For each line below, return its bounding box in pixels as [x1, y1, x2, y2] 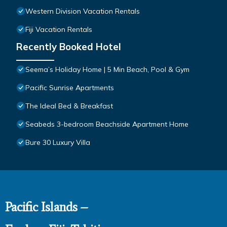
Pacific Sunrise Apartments [25, 83, 114, 93]
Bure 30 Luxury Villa [25, 138, 90, 147]
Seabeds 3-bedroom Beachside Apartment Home [25, 120, 188, 129]
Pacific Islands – [5, 199, 88, 215]
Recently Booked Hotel [16, 41, 121, 53]
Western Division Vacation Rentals [25, 7, 140, 16]
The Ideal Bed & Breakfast [25, 101, 113, 111]
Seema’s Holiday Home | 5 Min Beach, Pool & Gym [25, 65, 190, 74]
